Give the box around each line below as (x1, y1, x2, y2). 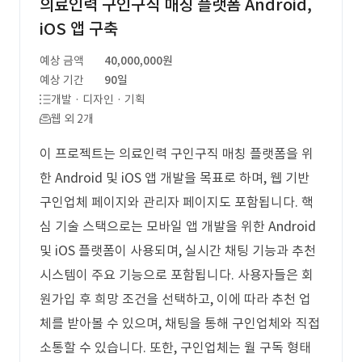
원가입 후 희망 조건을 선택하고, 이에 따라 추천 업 (40, 291, 311, 307)
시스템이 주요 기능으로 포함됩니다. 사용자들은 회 (40, 267, 314, 283)
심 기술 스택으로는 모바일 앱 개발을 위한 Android (40, 218, 316, 234)
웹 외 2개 (51, 112, 94, 126)
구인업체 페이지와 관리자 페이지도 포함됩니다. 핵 (40, 194, 314, 210)
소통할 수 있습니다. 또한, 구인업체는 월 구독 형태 (40, 339, 311, 356)
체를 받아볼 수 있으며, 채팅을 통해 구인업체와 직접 (40, 315, 320, 331)
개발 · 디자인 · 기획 (51, 92, 145, 107)
